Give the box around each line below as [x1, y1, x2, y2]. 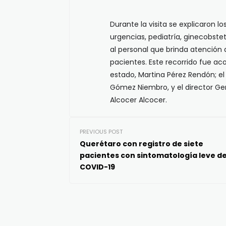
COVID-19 [80, 162, 115, 172]
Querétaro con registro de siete [80, 139, 203, 149]
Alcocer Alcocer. [110, 95, 167, 105]
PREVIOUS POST [80, 128, 123, 136]
